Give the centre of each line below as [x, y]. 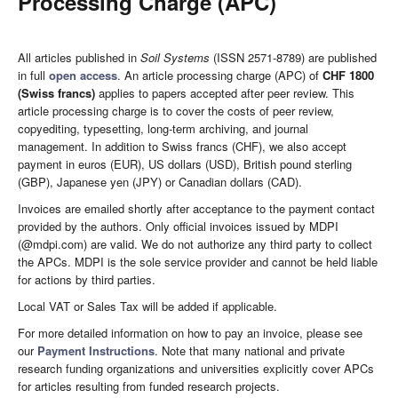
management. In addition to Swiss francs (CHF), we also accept [182, 146]
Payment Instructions [96, 350]
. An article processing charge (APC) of [220, 75]
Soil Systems [175, 57]
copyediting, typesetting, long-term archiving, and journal [163, 128]
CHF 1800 [348, 75]
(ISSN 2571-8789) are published [293, 57]
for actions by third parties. [87, 279]
